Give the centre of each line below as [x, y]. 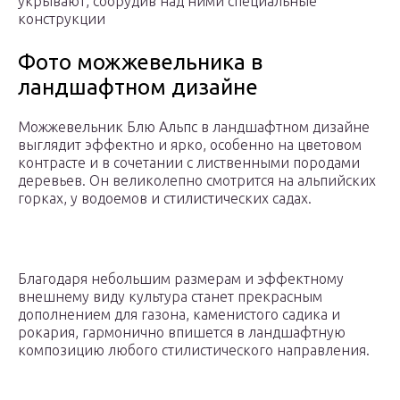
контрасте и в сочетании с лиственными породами [189, 163]
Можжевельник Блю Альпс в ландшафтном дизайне [194, 127]
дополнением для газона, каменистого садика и [179, 315]
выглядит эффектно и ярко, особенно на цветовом [190, 145]
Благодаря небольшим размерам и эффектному [181, 279]
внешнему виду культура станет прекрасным [170, 297]
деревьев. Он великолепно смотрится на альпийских [197, 181]
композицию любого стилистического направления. [194, 350]
